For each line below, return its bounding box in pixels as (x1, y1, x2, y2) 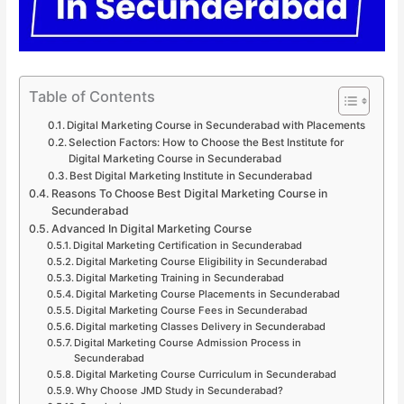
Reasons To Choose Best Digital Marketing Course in (50, 186, 327, 200)
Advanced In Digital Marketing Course (50, 221, 252, 235)
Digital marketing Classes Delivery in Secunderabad (75, 319, 326, 333)
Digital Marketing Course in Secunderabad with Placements (66, 118, 365, 132)
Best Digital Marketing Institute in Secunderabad (69, 169, 312, 182)
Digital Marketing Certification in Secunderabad (72, 238, 302, 252)
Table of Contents (29, 87, 156, 106)
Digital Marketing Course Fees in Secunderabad (75, 303, 308, 317)
